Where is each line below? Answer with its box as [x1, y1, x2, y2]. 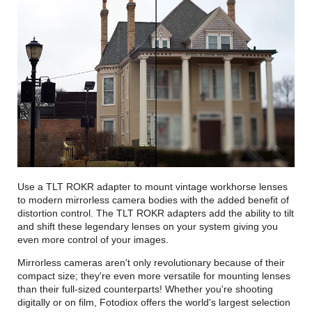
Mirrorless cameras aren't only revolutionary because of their [17, 257, 286, 269]
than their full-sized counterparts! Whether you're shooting [17, 283, 274, 295]
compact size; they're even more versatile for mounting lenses [17, 270, 291, 282]
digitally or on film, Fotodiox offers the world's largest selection [17, 297, 291, 309]
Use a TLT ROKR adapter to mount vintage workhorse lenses [17, 181, 288, 193]
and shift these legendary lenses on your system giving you [17, 221, 279, 233]
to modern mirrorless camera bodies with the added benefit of [17, 194, 290, 206]
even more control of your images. [17, 234, 169, 246]
